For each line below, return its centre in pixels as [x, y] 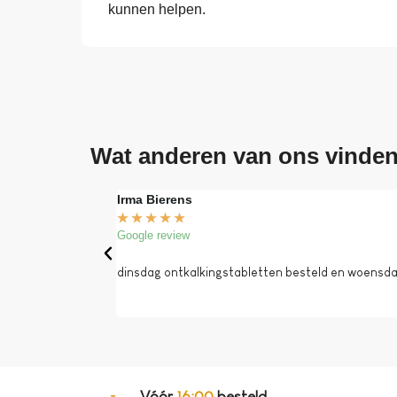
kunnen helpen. [157, 10]
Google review [153, 236]
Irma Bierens [154, 200]
